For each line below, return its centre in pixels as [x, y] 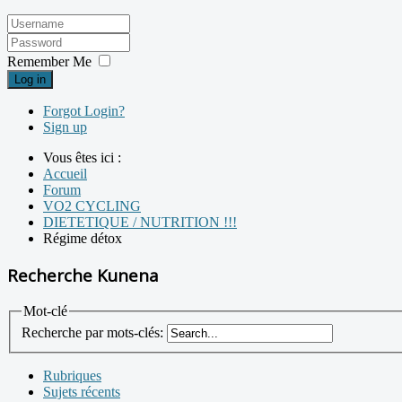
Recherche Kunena [83, 275]
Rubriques [72, 376]
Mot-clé [45, 310]
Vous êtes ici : [86, 158]
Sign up [65, 127]
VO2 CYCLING [92, 206]
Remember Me [49, 62]
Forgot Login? [84, 111]
